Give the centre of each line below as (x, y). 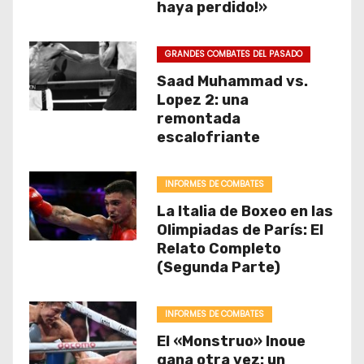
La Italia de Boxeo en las (245, 211)
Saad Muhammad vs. (232, 81)
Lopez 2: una (202, 100)
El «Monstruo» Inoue (231, 341)
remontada (198, 119)
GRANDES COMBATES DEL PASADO (233, 54)
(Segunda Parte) (218, 267)
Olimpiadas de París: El (240, 230)
